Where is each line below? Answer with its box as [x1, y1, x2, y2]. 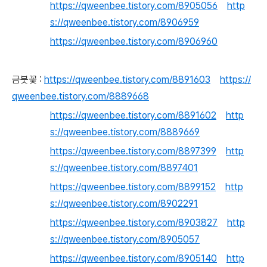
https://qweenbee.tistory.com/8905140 [50, 253, 217, 264]
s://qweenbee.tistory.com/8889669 [50, 126, 200, 138]
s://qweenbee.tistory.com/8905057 [50, 234, 200, 245]
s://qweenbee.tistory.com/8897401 [50, 162, 198, 173]
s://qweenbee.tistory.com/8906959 [50, 17, 199, 28]
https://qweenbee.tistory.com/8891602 [50, 110, 216, 121]
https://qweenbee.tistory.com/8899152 [50, 181, 216, 193]
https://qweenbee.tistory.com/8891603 [44, 74, 210, 85]
